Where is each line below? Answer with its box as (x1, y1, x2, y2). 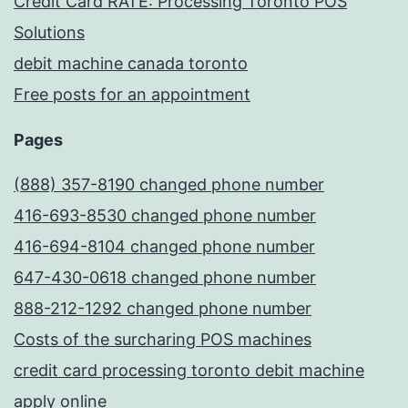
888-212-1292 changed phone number (14, 298, 311, 318)
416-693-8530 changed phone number (14, 205, 316, 225)
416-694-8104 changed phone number (14, 236, 315, 256)
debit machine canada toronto (14, 53, 248, 73)
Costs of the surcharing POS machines (14, 329, 311, 349)
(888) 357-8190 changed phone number (14, 174, 324, 194)
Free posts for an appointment (14, 84, 250, 104)
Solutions (14, 22, 85, 42)
